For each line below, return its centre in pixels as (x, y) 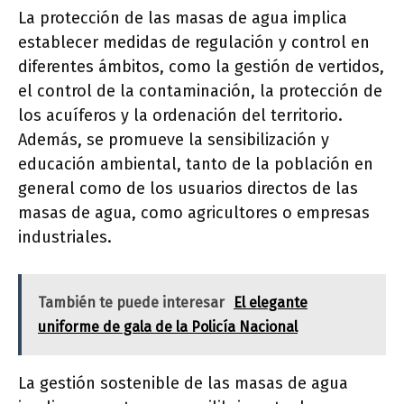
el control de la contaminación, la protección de (200, 92)
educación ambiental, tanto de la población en (196, 165)
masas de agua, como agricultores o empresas (194, 213)
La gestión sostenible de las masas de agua (183, 384)
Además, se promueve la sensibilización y (174, 140)
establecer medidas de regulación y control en (194, 43)
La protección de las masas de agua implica (183, 18)
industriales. (65, 238)
